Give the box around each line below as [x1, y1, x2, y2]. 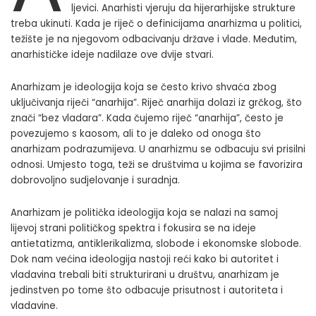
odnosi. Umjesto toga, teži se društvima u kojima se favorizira [11, 157, 303, 171]
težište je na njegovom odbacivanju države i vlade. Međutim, [11, 32, 297, 46]
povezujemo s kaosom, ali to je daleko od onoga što [11, 126, 261, 140]
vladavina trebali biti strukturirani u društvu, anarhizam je [11, 267, 279, 281]
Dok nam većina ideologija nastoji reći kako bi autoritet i [11, 252, 279, 266]
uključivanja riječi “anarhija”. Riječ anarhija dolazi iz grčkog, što [11, 95, 302, 109]
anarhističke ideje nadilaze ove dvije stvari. [11, 47, 214, 61]
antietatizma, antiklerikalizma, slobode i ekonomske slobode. [11, 236, 301, 250]
